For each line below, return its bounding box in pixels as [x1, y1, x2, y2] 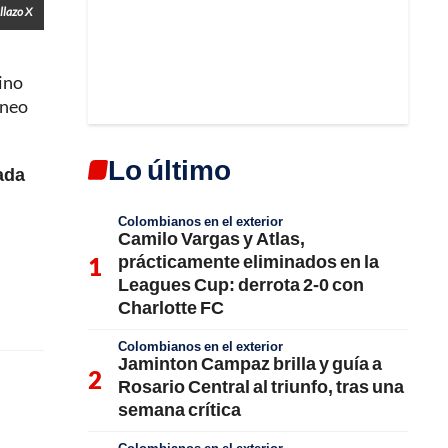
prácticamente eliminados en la [118, 250, 379, 272]
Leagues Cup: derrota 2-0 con [118, 273, 364, 295]
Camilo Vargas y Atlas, [118, 227, 305, 249]
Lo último [108, 152, 231, 186]
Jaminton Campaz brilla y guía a [118, 352, 382, 374]
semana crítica [118, 398, 241, 420]
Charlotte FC [118, 296, 224, 318]
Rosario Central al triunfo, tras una [118, 375, 404, 397]
